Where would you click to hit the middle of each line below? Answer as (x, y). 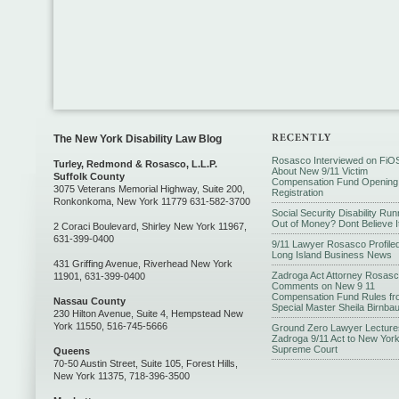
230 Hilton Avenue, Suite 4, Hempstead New (148, 313)
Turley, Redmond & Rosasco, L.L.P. (135, 163)
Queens (72, 350)
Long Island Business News (332, 254)
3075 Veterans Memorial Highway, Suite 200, (149, 188)
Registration (297, 192)
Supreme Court (305, 349)
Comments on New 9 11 (323, 285)
